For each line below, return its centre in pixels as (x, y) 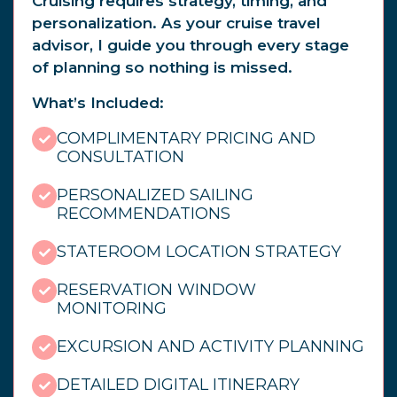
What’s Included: (98, 102)
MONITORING (112, 309)
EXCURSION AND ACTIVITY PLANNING (210, 347)
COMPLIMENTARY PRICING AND (186, 139)
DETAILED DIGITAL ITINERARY (178, 385)
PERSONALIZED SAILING (155, 195)
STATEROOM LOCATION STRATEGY (199, 252)
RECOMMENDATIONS (144, 214)
